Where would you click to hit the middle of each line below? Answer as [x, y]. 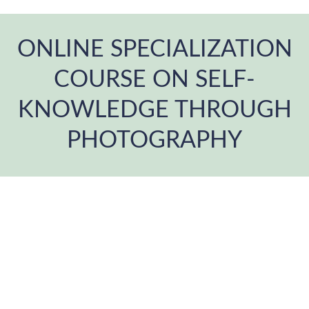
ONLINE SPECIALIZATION [154, 50]
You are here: [188, 166]
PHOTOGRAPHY [154, 141]
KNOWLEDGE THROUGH [154, 110]
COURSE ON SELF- [154, 80]
